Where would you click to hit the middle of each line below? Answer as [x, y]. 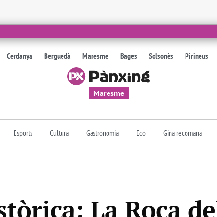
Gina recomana [183, 132]
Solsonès [161, 56]
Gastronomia [102, 132]
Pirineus [197, 56]
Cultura [59, 132]
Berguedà [58, 56]
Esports [23, 132]
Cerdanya [20, 56]
